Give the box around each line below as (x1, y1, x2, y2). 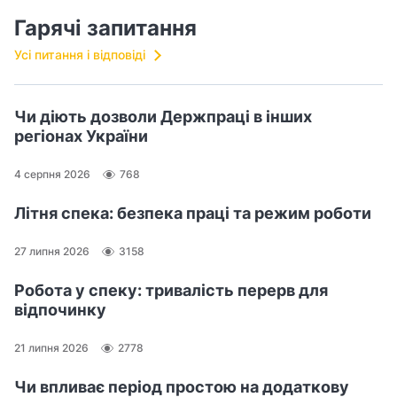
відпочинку (14, 300, 106, 319)
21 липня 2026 (14, 341, 89, 355)
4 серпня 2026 (14, 167, 90, 182)
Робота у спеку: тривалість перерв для (14, 280, 328, 300)
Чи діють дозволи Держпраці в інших (14, 106, 312, 126)
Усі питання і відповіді (14, 46, 145, 62)
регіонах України (14, 126, 148, 145)
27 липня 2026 (14, 245, 90, 259)
